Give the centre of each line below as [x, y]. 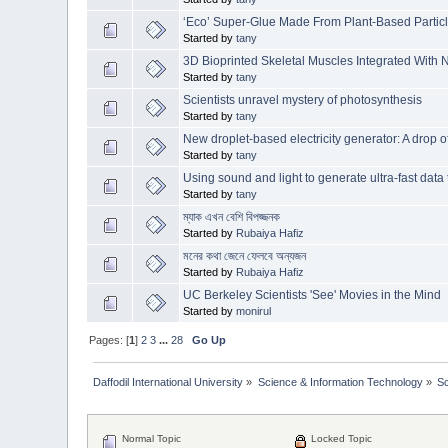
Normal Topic [150, 438]
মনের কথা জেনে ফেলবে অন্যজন [245, 256]
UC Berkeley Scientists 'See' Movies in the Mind [312, 295]
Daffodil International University [168, 382]
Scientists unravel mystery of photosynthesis [303, 100]
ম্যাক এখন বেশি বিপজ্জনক [232, 217]
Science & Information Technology [340, 382]
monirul [254, 311]
